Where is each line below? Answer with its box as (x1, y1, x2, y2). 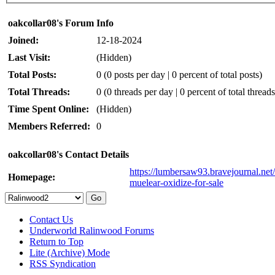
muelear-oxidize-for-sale (130, 177, 223, 188)
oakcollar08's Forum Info (8, 17, 114, 28)
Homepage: (8, 171, 55, 182)
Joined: (8, 34, 39, 45)
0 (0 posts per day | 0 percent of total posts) (96, 69, 262, 80)
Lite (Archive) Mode (29, 247, 110, 258)
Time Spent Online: (8, 103, 89, 114)
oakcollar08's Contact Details (8, 149, 129, 160)
